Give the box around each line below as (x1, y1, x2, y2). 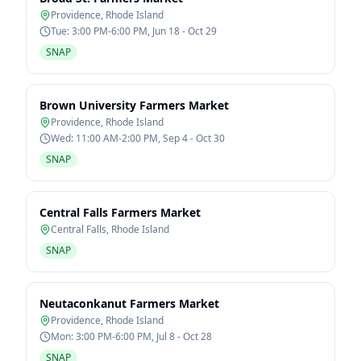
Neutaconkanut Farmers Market (39, 296, 219, 311)
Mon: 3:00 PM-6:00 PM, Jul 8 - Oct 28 (51, 330, 212, 343)
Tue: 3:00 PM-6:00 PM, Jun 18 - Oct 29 (51, 24, 217, 38)
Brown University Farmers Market (39, 98, 229, 113)
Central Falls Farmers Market (39, 205, 201, 220)
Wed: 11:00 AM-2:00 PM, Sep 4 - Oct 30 (51, 131, 225, 145)
